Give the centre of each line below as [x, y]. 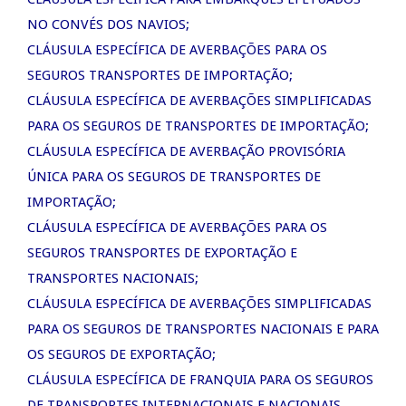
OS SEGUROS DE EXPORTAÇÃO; [121, 354]
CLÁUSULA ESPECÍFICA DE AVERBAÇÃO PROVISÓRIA [186, 151]
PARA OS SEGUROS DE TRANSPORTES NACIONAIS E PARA [203, 329]
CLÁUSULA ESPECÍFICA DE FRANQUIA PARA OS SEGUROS [200, 379]
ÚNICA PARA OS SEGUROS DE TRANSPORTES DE [174, 176]
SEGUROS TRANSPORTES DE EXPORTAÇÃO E [162, 252]
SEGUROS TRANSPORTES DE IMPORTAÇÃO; [160, 75]
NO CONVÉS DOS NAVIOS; [108, 24]
